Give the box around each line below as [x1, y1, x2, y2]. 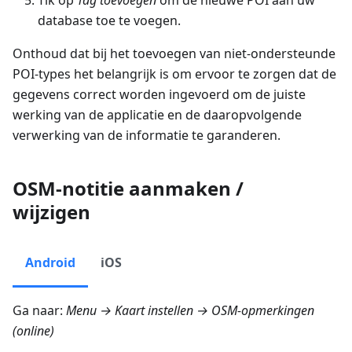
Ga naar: [13, 301, 66, 319]
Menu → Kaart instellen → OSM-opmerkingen [66, 301, 314, 319]
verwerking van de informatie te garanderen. [13, 126, 280, 144]
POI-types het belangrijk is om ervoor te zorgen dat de [13, 64, 336, 82]
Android [25, 253, 75, 271]
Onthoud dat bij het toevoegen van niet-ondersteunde [13, 44, 335, 62]
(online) [13, 321, 54, 339]
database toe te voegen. [38, 11, 181, 29]
